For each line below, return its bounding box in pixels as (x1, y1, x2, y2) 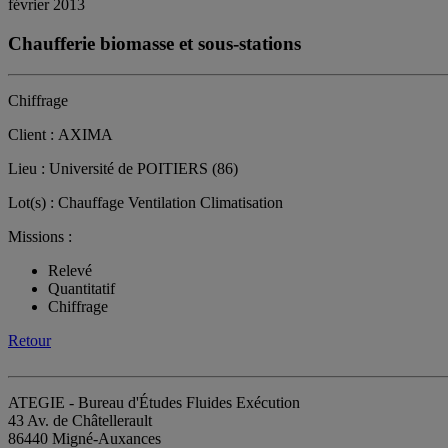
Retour (8, 331, 51, 349)
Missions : (8, 227, 72, 245)
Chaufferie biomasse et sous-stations (8, 33, 301, 55)
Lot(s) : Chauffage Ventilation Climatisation (8, 193, 283, 211)
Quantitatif (48, 279, 115, 297)
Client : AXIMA (8, 125, 113, 143)
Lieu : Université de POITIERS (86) (8, 159, 238, 177)
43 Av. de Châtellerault (8, 411, 152, 429)
